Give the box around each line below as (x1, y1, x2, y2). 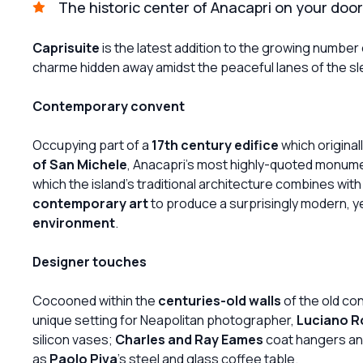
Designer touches (32, 252, 147, 271)
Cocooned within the (32, 291, 158, 310)
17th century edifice (152, 135, 279, 154)
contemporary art (32, 194, 148, 212)
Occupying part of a (32, 135, 152, 154)
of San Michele (32, 155, 127, 173)
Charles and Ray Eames (115, 330, 263, 348)
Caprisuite (32, 38, 100, 57)
